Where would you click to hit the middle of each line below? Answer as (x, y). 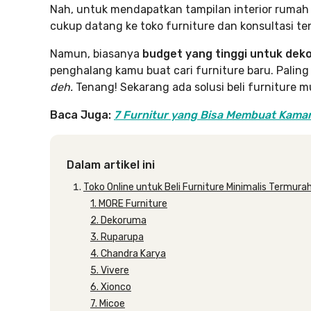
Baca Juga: (82, 115)
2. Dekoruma (118, 220)
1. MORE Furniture (129, 204)
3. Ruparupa (117, 237)
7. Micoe (108, 304)
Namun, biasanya (96, 54)
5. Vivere (110, 270)
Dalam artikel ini (111, 165)
